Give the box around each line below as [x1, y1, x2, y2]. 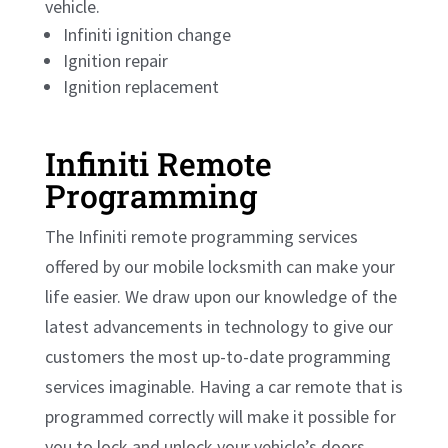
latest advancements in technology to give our [44, 314, 393, 338]
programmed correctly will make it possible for [44, 404, 396, 428]
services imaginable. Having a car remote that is [44, 374, 403, 398]
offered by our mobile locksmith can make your [44, 254, 395, 278]
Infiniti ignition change [62, 22, 231, 46]
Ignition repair [62, 48, 168, 72]
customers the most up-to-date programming [44, 344, 391, 368]
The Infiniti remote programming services [44, 224, 358, 248]
